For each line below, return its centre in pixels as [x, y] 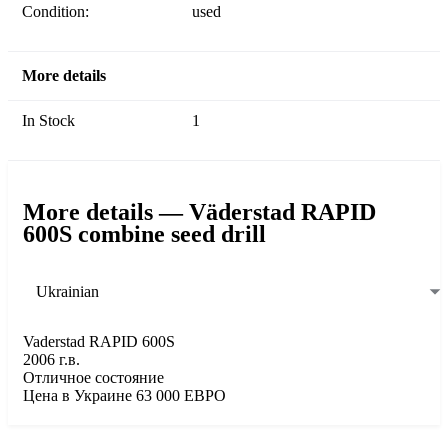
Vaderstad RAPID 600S [99, 342]
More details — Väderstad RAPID [199, 212]
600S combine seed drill [144, 234]
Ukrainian [67, 291]
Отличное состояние [93, 378]
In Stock [51, 121]
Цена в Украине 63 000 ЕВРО [124, 396]
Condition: [61, 12]
